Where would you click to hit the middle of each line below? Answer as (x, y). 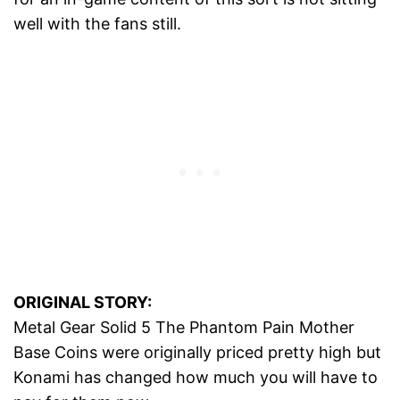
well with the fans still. (97, 24)
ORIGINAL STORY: (83, 303)
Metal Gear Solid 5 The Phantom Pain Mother (184, 328)
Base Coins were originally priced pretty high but (197, 353)
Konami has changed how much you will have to (196, 378)
